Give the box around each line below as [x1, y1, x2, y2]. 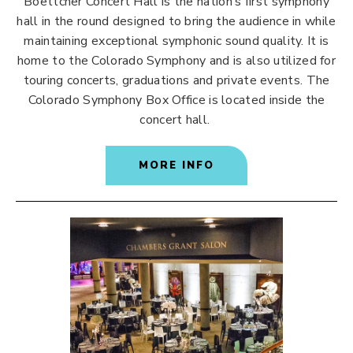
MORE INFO [139, 158, 214, 173]
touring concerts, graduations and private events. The [23, 72, 330, 89]
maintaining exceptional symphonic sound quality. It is [24, 32, 329, 50]
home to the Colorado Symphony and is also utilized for [17, 52, 336, 69]
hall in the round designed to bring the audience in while [17, 13, 336, 30]
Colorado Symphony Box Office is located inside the [28, 91, 325, 109]
